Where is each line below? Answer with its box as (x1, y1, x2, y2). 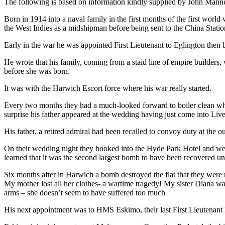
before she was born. (4, 66, 70, 75)
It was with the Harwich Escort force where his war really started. (4, 83, 211, 92)
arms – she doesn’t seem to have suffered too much (4, 188, 165, 197)
